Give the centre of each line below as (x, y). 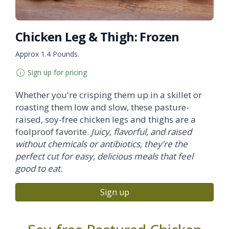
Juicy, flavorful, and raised (141, 132)
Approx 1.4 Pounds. (47, 54)
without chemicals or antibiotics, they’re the (101, 144)
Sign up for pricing (57, 72)
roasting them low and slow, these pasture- (102, 107)
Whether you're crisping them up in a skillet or (109, 95)
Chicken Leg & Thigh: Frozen (97, 37)
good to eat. (39, 168)
